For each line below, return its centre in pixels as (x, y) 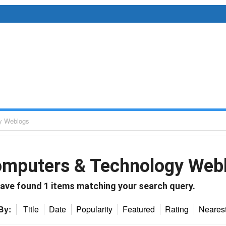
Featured (139, 209)
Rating (177, 209)
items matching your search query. (122, 186)
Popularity (94, 209)
